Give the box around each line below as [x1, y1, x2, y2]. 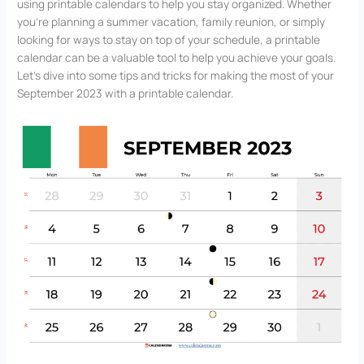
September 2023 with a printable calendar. [17, 85, 234, 102]
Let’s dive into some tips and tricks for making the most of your [17, 67, 335, 84]
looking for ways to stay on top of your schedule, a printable [17, 32, 321, 48]
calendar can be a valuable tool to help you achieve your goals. [17, 50, 336, 66]
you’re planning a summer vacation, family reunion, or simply [17, 14, 326, 30]
